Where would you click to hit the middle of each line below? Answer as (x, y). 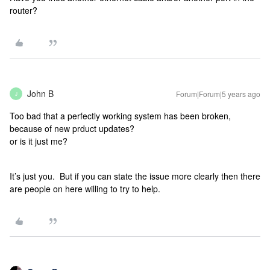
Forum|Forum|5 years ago (218, 94)
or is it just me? (39, 141)
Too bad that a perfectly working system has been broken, (120, 116)
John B (40, 93)
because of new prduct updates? (72, 128)
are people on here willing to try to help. (85, 189)
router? (24, 10)
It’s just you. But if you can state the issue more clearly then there (135, 176)
